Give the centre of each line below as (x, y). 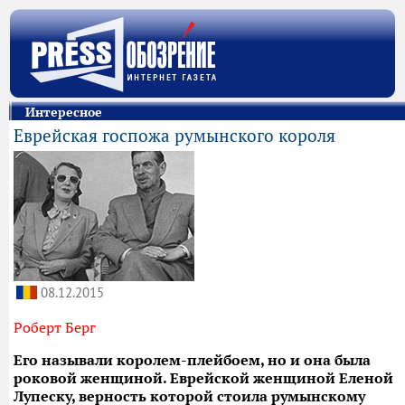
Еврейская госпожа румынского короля (174, 136)
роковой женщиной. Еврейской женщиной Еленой (203, 378)
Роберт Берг (55, 327)
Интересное (64, 112)
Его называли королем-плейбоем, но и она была (192, 360)
